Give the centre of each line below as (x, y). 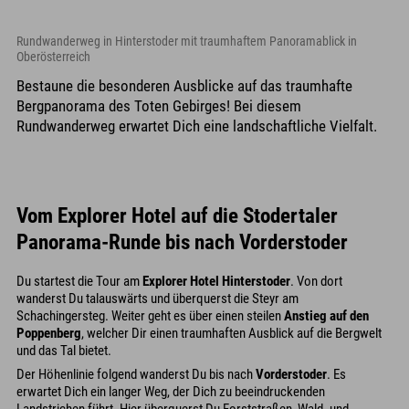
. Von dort (316, 281)
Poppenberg (49, 333)
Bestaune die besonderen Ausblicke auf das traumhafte (184, 86)
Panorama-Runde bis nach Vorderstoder (182, 241)
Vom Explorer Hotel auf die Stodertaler (177, 215)
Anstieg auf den (326, 315)
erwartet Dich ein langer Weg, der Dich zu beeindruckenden (171, 392)
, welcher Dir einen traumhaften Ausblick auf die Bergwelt (231, 333)
